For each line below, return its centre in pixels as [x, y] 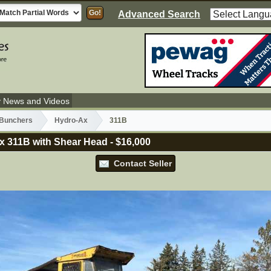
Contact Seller [140, 163]
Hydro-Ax [71, 121]
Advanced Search [159, 14]
